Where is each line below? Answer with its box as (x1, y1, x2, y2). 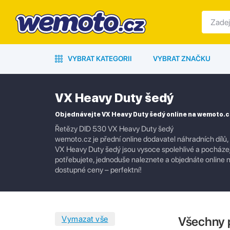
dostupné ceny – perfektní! (55, 165, 142, 175)
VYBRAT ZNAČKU (153, 54, 210, 63)
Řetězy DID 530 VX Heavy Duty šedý (55, 124, 174, 134)
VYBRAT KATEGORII (66, 54, 132, 63)
